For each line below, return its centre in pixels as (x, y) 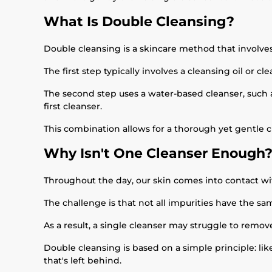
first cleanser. (73, 106)
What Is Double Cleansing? (139, 22)
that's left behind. (83, 260)
